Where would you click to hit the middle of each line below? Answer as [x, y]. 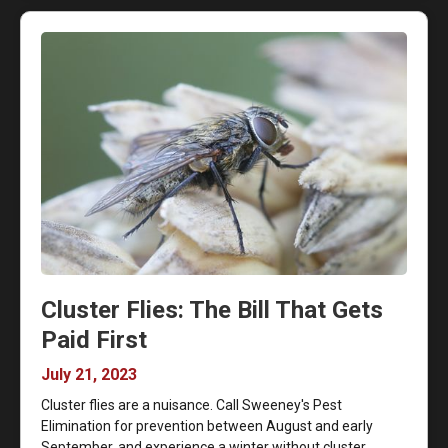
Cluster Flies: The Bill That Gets [212, 310]
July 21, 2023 [89, 375]
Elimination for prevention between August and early [207, 426]
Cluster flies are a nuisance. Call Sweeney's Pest [191, 405]
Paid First [94, 340]
